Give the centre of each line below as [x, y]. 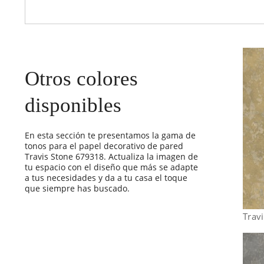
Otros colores [81, 79]
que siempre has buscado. [77, 189]
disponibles [73, 105]
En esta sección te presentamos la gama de [110, 136]
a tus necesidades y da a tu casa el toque [106, 178]
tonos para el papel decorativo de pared [104, 146]
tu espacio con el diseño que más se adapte [111, 167]
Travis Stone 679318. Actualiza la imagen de [111, 157]
